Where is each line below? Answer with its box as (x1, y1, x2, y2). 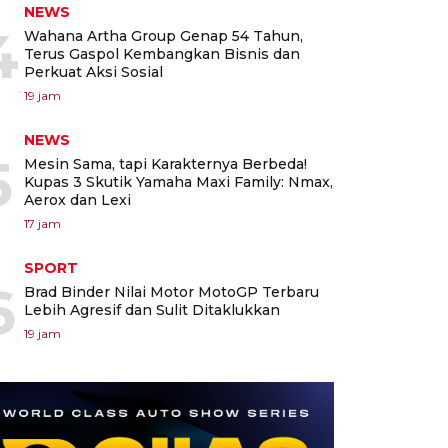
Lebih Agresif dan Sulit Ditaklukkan (24, 301, 280, 320)
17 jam (24, 216, 61, 232)
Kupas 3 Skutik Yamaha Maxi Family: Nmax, (24, 173, 333, 192)
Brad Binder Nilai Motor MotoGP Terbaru (24, 283, 319, 302)
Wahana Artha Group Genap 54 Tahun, (24, 27, 303, 46)
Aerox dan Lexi (24, 191, 131, 210)
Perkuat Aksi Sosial (24, 63, 163, 82)
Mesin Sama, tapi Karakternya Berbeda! (24, 155, 307, 174)
